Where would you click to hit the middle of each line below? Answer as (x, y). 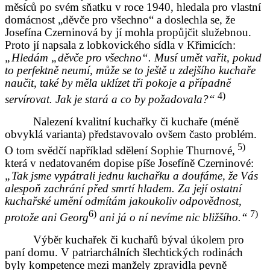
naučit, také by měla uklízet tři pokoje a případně (118, 83)
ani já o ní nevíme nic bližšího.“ (172, 218)
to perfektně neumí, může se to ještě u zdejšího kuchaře (130, 70)
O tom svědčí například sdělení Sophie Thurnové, (120, 151)
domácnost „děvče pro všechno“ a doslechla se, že (120, 19)
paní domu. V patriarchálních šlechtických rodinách (124, 253)
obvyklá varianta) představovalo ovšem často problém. (131, 134)
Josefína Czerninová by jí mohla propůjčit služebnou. (128, 32)
